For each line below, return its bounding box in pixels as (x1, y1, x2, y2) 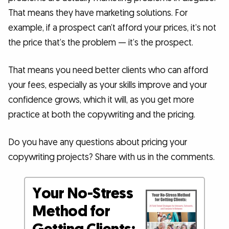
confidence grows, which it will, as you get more (8, 94, 194, 106)
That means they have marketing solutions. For (8, 7, 188, 19)
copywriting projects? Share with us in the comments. (8, 151, 215, 163)
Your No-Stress (32, 184, 133, 204)
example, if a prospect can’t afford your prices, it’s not (8, 22, 216, 34)
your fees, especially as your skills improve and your (8, 79, 207, 91)
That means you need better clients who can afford (8, 64, 208, 76)
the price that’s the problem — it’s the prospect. (8, 37, 193, 49)
